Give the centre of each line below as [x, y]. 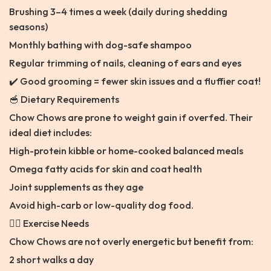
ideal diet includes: [51, 133]
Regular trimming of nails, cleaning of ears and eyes [125, 63]
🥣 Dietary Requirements [64, 100]
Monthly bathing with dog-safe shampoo [100, 45]
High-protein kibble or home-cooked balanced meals [126, 151]
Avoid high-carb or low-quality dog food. [101, 205]
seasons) [28, 27]
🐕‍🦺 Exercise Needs [49, 224]
